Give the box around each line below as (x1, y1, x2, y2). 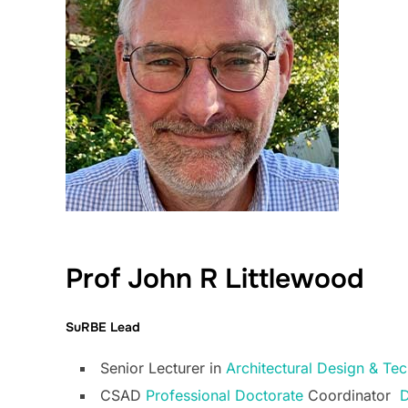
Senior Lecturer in (100, 359, 226, 378)
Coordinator (303, 386, 400, 405)
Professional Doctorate (146, 386, 303, 405)
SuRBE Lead (66, 319, 140, 336)
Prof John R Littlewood (66, 260, 364, 296)
